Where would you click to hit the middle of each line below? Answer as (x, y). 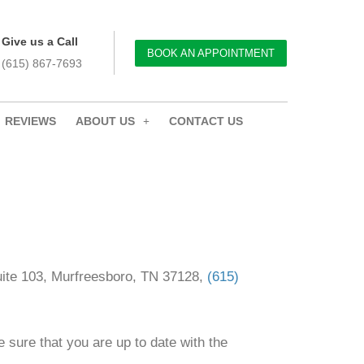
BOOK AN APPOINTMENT (211, 53)
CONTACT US (206, 121)
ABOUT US (105, 121)
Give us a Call (40, 42)
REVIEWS (30, 121)
